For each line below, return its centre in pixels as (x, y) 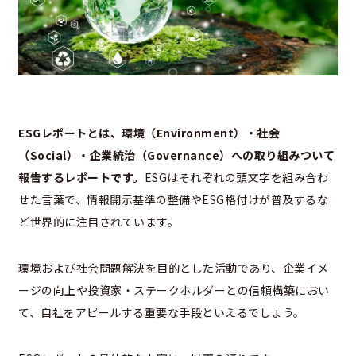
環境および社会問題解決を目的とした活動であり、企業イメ (174, 268)
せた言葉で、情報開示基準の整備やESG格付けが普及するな (173, 200)
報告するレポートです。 (81, 178)
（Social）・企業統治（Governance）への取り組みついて (176, 155)
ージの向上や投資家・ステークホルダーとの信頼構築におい (174, 290)
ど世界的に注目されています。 (99, 222)
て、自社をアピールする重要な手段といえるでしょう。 (162, 313)
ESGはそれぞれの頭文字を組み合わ (236, 178)
